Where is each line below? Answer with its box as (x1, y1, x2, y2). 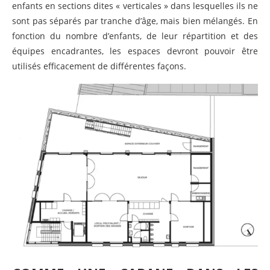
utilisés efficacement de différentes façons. (12, 60, 186, 72)
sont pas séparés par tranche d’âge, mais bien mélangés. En (12, 14, 258, 27)
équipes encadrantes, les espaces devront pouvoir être (12, 45, 258, 57)
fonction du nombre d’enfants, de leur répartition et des (12, 30, 258, 42)
